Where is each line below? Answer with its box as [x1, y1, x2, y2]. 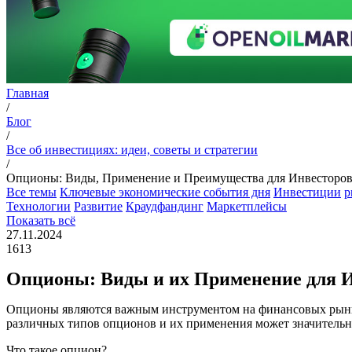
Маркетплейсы [207, 200, 287, 214]
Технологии [6, 200, 71, 214]
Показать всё [6, 214, 75, 228]
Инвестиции [273, 185, 341, 200]
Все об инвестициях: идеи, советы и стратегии [6, 143, 258, 157]
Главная [6, 86, 49, 101]
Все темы [6, 185, 57, 200]
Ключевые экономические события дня [60, 185, 270, 200]
